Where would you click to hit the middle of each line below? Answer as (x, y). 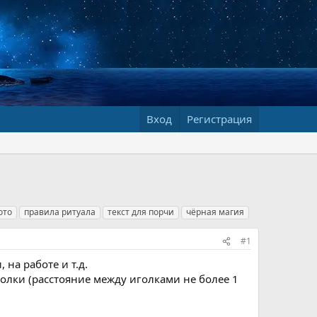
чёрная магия (215, 212)
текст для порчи (141, 212)
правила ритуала (60, 212)
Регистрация (219, 119)
